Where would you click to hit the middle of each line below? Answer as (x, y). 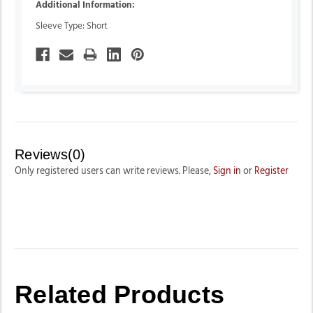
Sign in (227, 171)
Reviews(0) (50, 154)
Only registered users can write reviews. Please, (114, 171)
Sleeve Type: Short (72, 27)
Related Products (119, 294)
